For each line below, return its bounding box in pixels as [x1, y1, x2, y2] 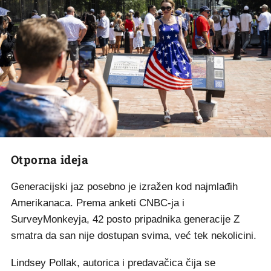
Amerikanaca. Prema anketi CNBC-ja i [11, 197, 184, 209]
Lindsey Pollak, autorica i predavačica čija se [11, 256, 215, 269]
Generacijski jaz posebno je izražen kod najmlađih [11, 180, 238, 192]
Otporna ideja [11, 151, 88, 167]
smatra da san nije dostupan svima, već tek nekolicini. [11, 229, 256, 241]
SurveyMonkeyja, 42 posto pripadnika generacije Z [11, 213, 240, 225]
